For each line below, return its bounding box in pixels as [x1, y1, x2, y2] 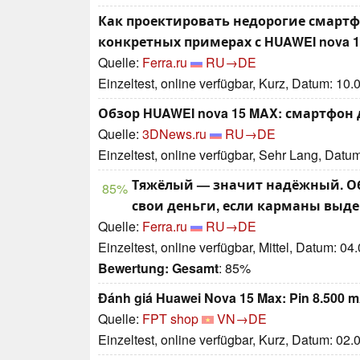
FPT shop [142, 309, 198, 329]
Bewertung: [98, 259, 169, 278]
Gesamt [172, 259, 219, 278]
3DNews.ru [142, 125, 207, 144]
